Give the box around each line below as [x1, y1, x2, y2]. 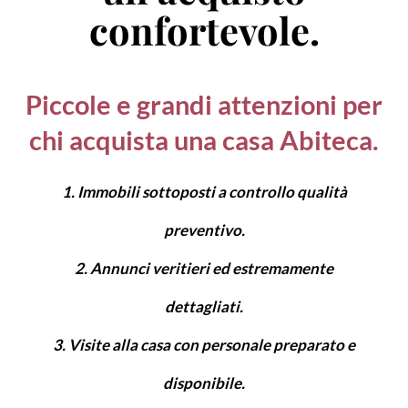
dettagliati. [165, 297, 243, 317]
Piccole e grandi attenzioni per [25, 87, 382, 120]
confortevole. [88, 4, 320, 55]
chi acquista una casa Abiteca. [29, 123, 379, 156]
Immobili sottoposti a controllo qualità [76, 182, 347, 202]
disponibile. [163, 373, 245, 393]
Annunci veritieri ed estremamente [90, 259, 333, 279]
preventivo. [163, 220, 245, 240]
